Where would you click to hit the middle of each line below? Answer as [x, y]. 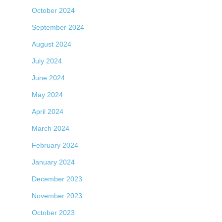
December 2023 [57, 179]
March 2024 [51, 128]
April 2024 [48, 111]
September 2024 [58, 27]
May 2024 [47, 94]
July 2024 [47, 61]
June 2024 [48, 78]
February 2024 [55, 145]
